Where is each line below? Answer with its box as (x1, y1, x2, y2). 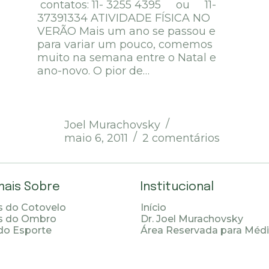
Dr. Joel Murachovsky (140, 213, 243, 225)
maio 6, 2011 (64, 131, 128, 145)
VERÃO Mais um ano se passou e (37, 25, 216, 38)
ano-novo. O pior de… (37, 64, 150, 78)
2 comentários (142, 131, 220, 145)
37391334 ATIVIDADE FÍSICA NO (37, 11, 211, 25)
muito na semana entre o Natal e (37, 51, 217, 65)
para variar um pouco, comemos (37, 38, 213, 52)
